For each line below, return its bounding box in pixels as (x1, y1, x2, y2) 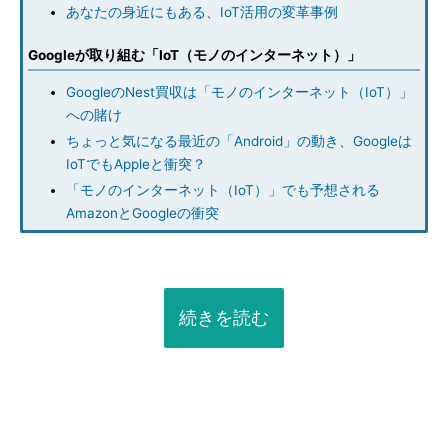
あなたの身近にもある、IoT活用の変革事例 (66, 4, 338, 20)
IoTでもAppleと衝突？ (66, 156, 206, 172)
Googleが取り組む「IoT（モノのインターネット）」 (28, 47, 361, 63)
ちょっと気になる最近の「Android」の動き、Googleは (66, 133, 412, 149)
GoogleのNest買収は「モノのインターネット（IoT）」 (66, 84, 413, 100)
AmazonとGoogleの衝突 (66, 205, 219, 221)
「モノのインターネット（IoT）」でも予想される (66, 182, 380, 198)
